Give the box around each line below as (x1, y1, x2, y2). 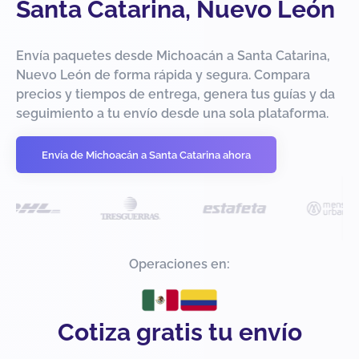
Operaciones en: (129, 256, 230, 272)
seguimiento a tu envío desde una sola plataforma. (16, 106, 329, 122)
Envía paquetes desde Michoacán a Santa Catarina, (16, 48, 330, 64)
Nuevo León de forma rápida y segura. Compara (16, 67, 310, 83)
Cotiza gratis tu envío (57, 318, 302, 347)
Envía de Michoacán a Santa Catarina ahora (42, 148, 251, 161)
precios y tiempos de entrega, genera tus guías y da (16, 87, 335, 103)
